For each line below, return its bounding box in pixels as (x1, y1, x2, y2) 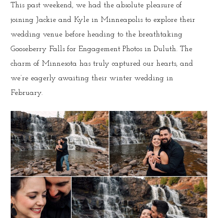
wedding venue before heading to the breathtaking (11, 30, 183, 38)
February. (11, 89, 43, 97)
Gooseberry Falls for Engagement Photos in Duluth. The (11, 45, 193, 53)
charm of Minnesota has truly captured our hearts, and (11, 59, 194, 68)
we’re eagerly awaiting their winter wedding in (11, 74, 174, 82)
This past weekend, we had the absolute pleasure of (11, 1, 182, 9)
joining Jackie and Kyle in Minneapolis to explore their (11, 16, 196, 24)
